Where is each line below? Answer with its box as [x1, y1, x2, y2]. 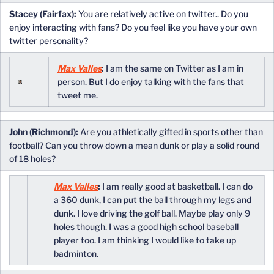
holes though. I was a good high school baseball [54, 221, 239, 232]
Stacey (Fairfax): [9, 9, 76, 19]
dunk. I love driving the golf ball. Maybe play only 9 [54, 208, 250, 218]
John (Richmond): [9, 127, 78, 137]
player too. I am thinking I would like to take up [54, 235, 236, 245]
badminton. [54, 248, 98, 259]
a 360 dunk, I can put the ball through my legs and [54, 194, 251, 205]
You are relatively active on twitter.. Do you [76, 9, 248, 19]
